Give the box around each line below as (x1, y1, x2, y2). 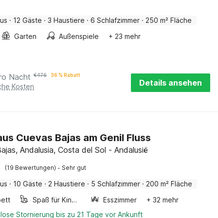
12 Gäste (13, 16, 42, 24)
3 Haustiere (48, 16, 85, 24)
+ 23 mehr (109, 32, 141, 40)
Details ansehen (139, 78, 202, 88)
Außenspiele (59, 32, 99, 40)
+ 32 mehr (146, 196, 179, 204)
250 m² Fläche (145, 16, 192, 24)
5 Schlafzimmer (91, 180, 141, 188)
